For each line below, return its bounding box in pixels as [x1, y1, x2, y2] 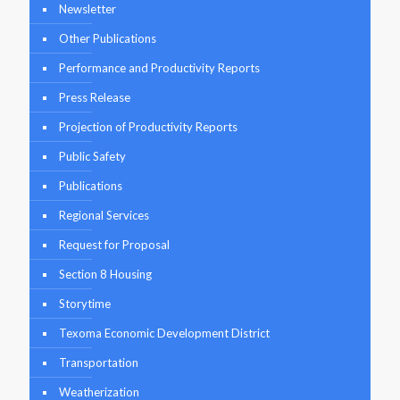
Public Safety [59, 149, 126, 164]
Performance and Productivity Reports [59, 61, 260, 76]
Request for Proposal [59, 237, 170, 253]
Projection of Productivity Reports [59, 120, 237, 135]
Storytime [59, 296, 111, 312]
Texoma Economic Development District [59, 326, 270, 341]
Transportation [59, 355, 138, 371]
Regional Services [59, 208, 149, 223]
